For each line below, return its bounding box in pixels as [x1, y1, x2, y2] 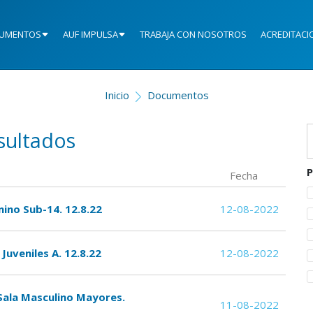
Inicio [104, 88, 129, 103]
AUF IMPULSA [63, 28, 118, 41]
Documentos [147, 88, 209, 103]
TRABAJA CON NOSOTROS [140, 28, 247, 41]
